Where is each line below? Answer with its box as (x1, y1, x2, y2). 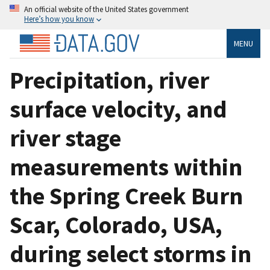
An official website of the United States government (24, 4, 189, 14)
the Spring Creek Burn (10, 180, 243, 211)
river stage (10, 122, 121, 153)
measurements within (10, 151, 242, 182)
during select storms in (10, 238, 251, 269)
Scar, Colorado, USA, (10, 209, 222, 240)
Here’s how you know (24, 14, 94, 24)
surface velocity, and (10, 93, 227, 124)
